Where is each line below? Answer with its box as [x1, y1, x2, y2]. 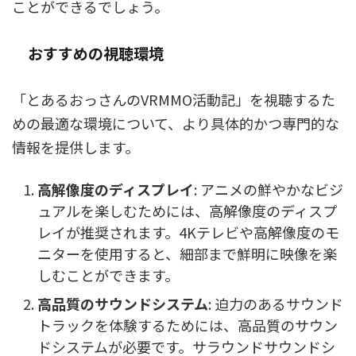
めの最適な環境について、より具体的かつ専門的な [12, 113, 339, 133]
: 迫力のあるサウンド [208, 292, 343, 314]
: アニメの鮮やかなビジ [194, 178, 343, 199]
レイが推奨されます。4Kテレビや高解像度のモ [37, 221, 339, 242]
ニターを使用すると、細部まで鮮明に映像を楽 [37, 242, 337, 264]
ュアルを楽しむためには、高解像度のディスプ [37, 199, 337, 221]
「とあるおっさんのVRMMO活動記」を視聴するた [12, 89, 335, 110]
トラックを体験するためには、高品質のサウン [37, 314, 338, 335]
